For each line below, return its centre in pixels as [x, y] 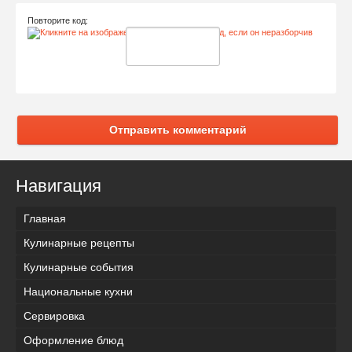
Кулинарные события [79, 267]
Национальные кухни [78, 291]
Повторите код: [58, 20]
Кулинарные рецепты [79, 242]
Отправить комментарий [178, 129]
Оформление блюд [73, 340]
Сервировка [54, 315]
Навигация [59, 185]
